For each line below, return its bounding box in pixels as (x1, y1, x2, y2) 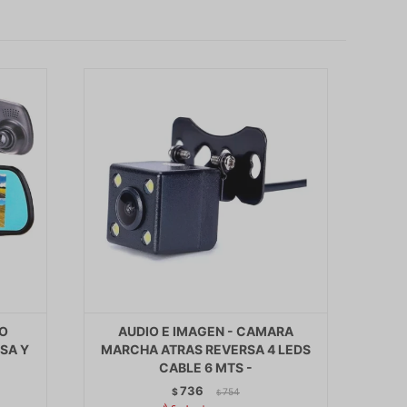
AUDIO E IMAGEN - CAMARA (117, 323, 293, 340)
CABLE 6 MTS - (158, 360, 253, 376)
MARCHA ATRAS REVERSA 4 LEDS (100, 342, 311, 358)
